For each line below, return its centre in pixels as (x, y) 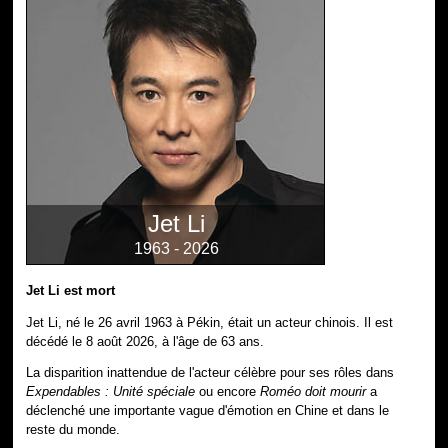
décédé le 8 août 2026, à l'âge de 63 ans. (145, 341)
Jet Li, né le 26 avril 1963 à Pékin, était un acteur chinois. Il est (210, 322)
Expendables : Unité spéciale (111, 392)
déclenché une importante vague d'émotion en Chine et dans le (208, 411)
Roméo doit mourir (313, 392)
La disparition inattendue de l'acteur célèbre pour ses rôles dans (210, 373)
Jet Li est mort (71, 290)
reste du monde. (73, 430)
